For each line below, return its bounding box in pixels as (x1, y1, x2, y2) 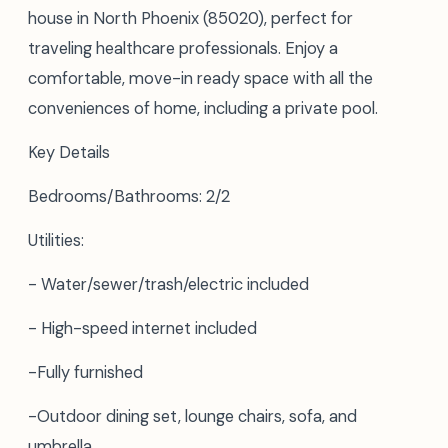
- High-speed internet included (28, 318, 257, 339)
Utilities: (28, 230, 84, 251)
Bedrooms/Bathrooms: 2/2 (28, 186, 230, 207)
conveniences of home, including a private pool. (28, 98, 378, 119)
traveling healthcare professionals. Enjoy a (28, 38, 338, 59)
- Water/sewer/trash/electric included (28, 274, 309, 295)
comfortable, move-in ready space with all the (28, 68, 373, 89)
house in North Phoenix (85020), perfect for (28, 8, 353, 29)
